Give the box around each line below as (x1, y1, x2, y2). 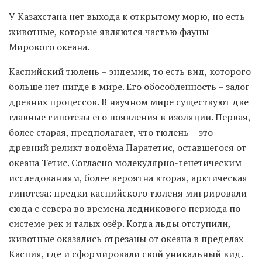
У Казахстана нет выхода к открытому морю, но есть (9, 10, 245, 23)
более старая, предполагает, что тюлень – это (9, 126, 213, 139)
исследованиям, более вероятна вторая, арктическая (9, 171, 247, 185)
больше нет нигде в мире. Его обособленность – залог (9, 80, 250, 94)
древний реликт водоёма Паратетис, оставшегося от (9, 141, 246, 154)
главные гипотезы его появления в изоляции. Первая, (9, 111, 250, 124)
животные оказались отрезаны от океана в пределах (9, 232, 243, 246)
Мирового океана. (9, 40, 89, 54)
